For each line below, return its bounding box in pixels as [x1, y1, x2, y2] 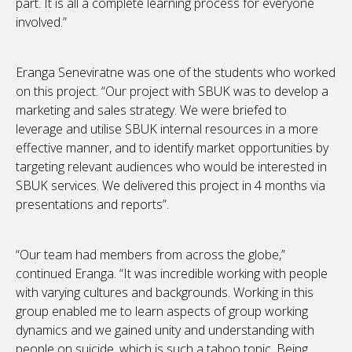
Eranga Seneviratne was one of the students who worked [16, 64, 335, 82]
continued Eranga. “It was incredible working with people [16, 265, 328, 283]
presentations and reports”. [16, 196, 169, 214]
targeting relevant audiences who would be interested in [16, 158, 327, 176]
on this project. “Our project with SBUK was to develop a [16, 82, 328, 101]
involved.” [16, 13, 67, 31]
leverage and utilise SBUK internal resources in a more [16, 120, 318, 138]
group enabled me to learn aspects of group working [16, 302, 308, 321]
